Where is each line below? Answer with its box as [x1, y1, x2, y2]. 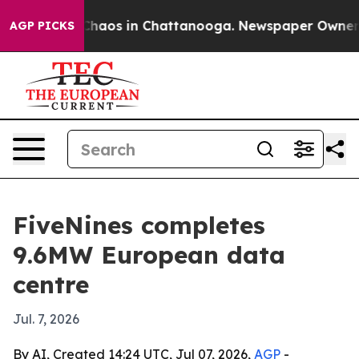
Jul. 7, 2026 [13, 311, 79, 327]
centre [13, 269, 89, 300]
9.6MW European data [13, 240, 285, 270]
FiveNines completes [13, 210, 265, 240]
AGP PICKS [10, 18, 75, 33]
